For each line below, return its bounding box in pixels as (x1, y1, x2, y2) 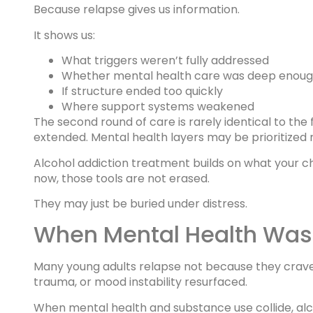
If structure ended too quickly (61, 83, 223, 100)
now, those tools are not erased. (34, 170, 210, 187)
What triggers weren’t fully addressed (61, 52, 269, 69)
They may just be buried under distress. (34, 196, 247, 212)
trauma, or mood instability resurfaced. (34, 274, 247, 291)
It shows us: (34, 27, 95, 43)
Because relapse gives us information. (34, 1, 240, 18)
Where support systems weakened (61, 99, 254, 115)
